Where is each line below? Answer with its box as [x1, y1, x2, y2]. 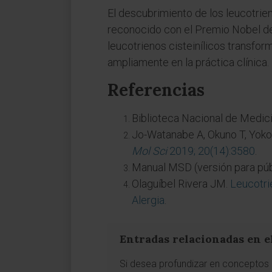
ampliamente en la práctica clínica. [107, 56, 269, 69]
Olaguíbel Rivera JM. [132, 177, 230, 190]
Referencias [107, 79, 205, 101]
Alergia [132, 194, 165, 206]
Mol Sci [132, 144, 167, 157]
